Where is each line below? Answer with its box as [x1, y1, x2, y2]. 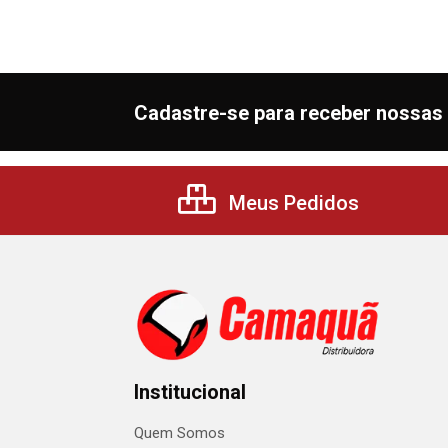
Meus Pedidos [224, 191, 359, 215]
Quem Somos [134, 424, 225, 442]
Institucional [134, 380, 246, 404]
